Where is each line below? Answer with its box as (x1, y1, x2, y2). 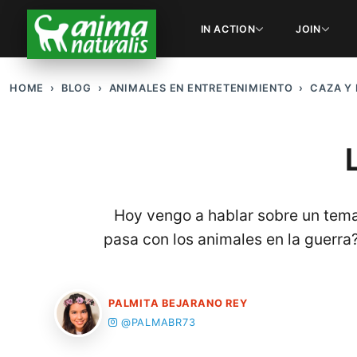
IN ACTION (200, 22, 256, 35)
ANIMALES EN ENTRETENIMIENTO (108, 82, 293, 95)
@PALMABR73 (120, 316, 196, 329)
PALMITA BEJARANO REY (108, 297, 248, 310)
